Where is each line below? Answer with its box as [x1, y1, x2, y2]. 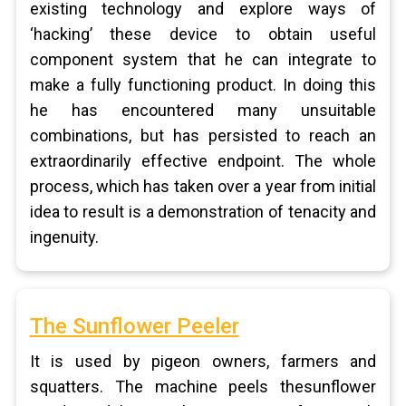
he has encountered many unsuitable [29, 101, 377, 120]
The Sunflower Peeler [29, 314, 239, 339]
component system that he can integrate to [29, 50, 377, 69]
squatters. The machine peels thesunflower [29, 377, 377, 396]
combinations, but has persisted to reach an [29, 126, 377, 145]
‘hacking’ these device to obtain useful [29, 24, 377, 43]
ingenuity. [29, 227, 99, 246]
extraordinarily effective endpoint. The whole [29, 151, 377, 170]
